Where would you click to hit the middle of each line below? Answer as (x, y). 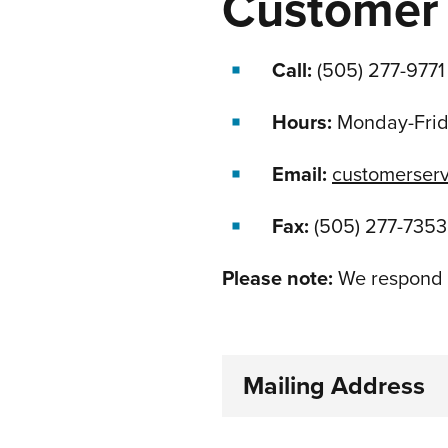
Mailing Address (334, 386)
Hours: (302, 123)
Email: (299, 175)
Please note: (280, 279)
